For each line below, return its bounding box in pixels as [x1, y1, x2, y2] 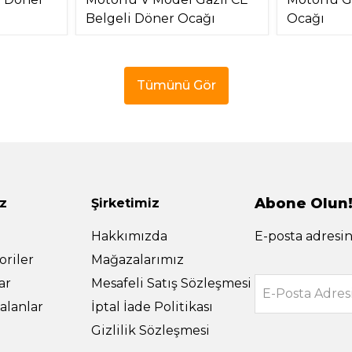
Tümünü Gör [136, 77, 216, 93]
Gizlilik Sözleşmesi [91, 322, 210, 338]
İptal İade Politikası [91, 299, 213, 314]
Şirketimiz [91, 195, 159, 211]
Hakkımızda [91, 228, 167, 244]
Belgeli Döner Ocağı [86, 10, 215, 26]
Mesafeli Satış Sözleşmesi [91, 275, 251, 291]
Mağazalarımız [91, 251, 184, 267]
